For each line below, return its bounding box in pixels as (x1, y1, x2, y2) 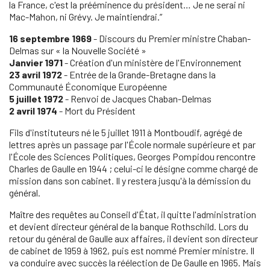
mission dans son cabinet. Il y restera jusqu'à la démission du (9, 174, 251, 186)
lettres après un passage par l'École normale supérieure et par (9, 138, 256, 150)
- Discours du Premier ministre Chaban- (92, 32, 251, 44)
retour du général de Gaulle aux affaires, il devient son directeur (9, 232, 258, 244)
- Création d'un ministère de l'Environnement (63, 56, 242, 68)
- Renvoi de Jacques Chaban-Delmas (63, 92, 212, 104)
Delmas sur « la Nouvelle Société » (9, 44, 146, 56)
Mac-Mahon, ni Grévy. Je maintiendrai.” (9, 10, 162, 22)
